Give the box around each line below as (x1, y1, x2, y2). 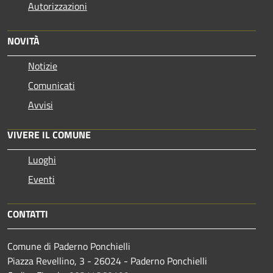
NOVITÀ (7, 34, 40, 49)
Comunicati (28, 78, 75, 93)
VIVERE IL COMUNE (7, 127, 91, 143)
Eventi (28, 172, 55, 187)
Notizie (28, 58, 57, 74)
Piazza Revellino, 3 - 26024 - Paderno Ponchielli (7, 253, 207, 269)
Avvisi (28, 97, 53, 113)
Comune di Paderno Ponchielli (7, 239, 130, 254)
